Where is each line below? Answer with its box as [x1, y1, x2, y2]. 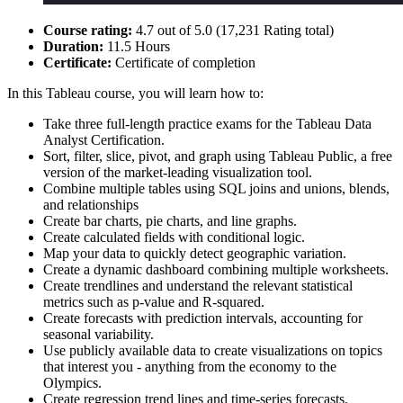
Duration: [43, 38, 103, 54]
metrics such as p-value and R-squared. [43, 293, 264, 309]
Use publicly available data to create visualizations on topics [43, 342, 382, 358]
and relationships [43, 196, 139, 212]
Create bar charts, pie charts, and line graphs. [43, 212, 297, 228]
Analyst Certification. [43, 131, 165, 148]
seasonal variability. [43, 326, 154, 342]
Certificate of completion [112, 54, 255, 70]
